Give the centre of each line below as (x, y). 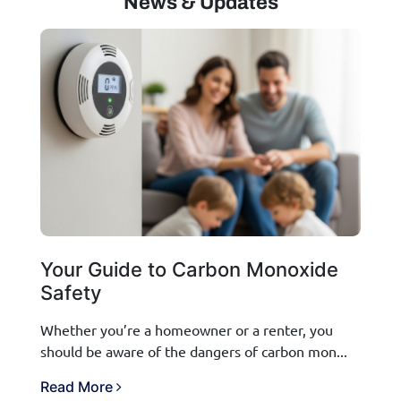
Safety (71, 292)
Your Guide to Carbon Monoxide (189, 269)
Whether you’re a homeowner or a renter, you (187, 329)
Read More (78, 386)
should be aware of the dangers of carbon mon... (194, 350)
